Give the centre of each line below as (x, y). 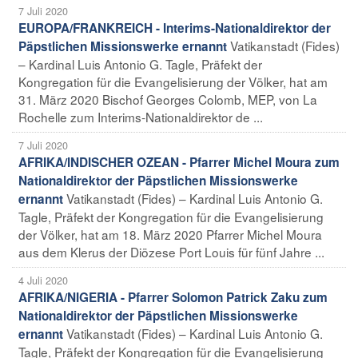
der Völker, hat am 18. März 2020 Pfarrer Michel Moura (170, 234)
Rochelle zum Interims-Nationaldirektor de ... (141, 116)
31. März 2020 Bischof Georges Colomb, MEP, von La (168, 99)
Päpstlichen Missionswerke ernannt (123, 46)
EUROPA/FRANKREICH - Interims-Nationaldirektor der (175, 28)
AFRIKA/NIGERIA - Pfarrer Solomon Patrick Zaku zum (173, 297)
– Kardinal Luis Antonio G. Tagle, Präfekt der (140, 64)
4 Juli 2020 (43, 280)
